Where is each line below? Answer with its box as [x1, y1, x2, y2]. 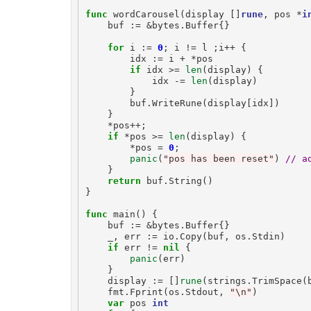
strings [207, 275, 246, 286]
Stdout [185, 286, 219, 297]
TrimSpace [251, 275, 302, 286]
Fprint [129, 286, 163, 297]
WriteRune [151, 97, 202, 108]
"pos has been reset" [162, 153, 274, 164]
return [107, 175, 141, 186]
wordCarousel [112, 8, 180, 19]
